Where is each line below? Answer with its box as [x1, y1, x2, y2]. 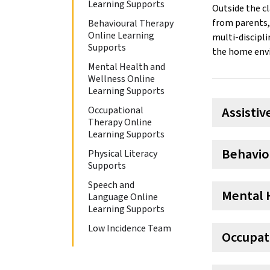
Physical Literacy [88, 146, 157, 160]
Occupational [88, 103, 143, 117]
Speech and [88, 178, 134, 192]
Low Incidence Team [88, 221, 171, 235]
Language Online [88, 190, 158, 204]
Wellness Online [88, 72, 155, 86]
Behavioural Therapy [88, 16, 174, 30]
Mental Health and [88, 60, 165, 74]
